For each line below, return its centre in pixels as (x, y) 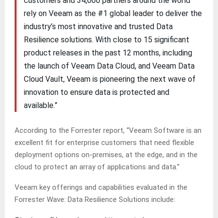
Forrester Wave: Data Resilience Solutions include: (95, 200)
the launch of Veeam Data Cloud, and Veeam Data (109, 66)
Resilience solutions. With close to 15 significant (106, 39)
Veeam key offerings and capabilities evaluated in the (101, 188)
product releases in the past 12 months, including (108, 53)
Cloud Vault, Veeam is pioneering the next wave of (109, 79)
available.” (40, 105)
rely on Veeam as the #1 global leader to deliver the (113, 13)
